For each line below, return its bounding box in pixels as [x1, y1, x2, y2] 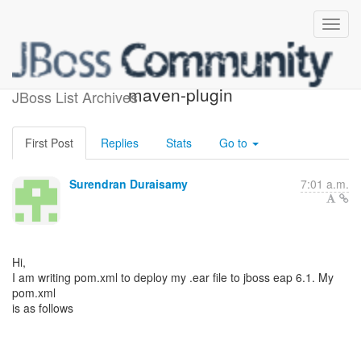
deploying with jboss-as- [87, 64, 274, 88]
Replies [101, 135, 139, 151]
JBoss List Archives [12, 86, 138, 107]
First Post [25, 135, 73, 151]
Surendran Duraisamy [69, 176, 188, 192]
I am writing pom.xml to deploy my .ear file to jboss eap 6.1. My [12, 269, 334, 285]
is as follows [12, 300, 73, 316]
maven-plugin [127, 82, 233, 106]
